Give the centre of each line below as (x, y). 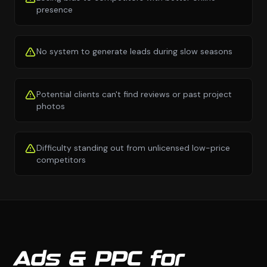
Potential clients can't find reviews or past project (134, 94)
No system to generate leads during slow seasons (134, 52)
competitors (61, 160)
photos (51, 106)
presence (55, 10)
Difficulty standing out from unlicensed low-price (133, 148)
